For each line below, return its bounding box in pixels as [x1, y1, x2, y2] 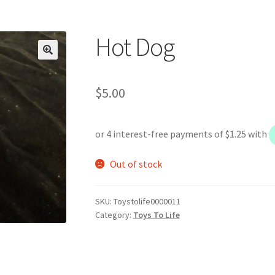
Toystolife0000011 [113, 196, 180, 207]
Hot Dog [95, 30, 174, 63]
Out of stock [110, 157, 163, 170]
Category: [95, 209, 133, 221]
